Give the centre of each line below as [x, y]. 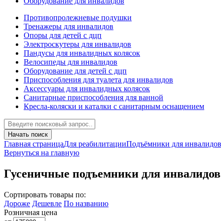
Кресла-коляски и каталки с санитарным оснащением [114, 106]
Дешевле [47, 203]
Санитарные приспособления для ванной [93, 97]
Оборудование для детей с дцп [75, 71]
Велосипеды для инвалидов [71, 62]
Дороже [17, 203]
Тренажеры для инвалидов [69, 26]
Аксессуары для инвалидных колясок [87, 89]
